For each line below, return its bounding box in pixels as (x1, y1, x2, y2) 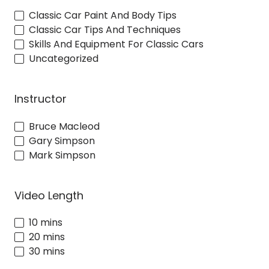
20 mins (29, 230, 65, 244)
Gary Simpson (29, 133, 95, 148)
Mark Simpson (29, 148, 95, 162)
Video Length (14, 187, 83, 203)
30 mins (29, 244, 65, 259)
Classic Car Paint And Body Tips (29, 8, 177, 22)
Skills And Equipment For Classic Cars (29, 37, 204, 51)
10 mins (29, 216, 62, 230)
